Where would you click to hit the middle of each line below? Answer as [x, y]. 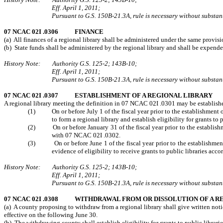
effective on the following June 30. [51, 215]
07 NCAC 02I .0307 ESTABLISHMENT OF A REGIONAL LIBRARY [108, 95]
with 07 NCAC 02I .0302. [86, 135]
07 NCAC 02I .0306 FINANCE [54, 32]
